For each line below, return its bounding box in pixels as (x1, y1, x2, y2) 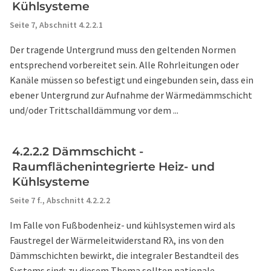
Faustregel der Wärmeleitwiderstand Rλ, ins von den (10, 234, 224, 246)
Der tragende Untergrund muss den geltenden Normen (10, 44, 236, 56)
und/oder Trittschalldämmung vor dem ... (10, 104, 178, 116)
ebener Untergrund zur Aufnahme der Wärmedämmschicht (10, 89, 252, 101)
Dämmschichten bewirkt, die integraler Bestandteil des (10, 249, 239, 261)
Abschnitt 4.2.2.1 (39, 19, 103, 30)
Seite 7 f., (10, 195, 47, 206)
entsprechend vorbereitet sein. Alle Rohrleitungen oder (10, 59, 239, 71)
